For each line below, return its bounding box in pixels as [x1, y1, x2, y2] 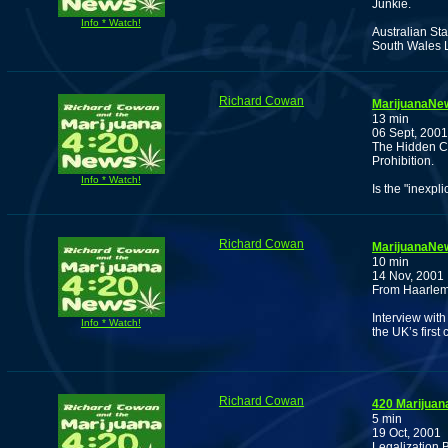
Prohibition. [372, 154, 434, 168]
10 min [372, 255, 409, 269]
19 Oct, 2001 [372, 426, 441, 440]
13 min [372, 112, 409, 126]
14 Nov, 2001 [372, 269, 444, 283]
